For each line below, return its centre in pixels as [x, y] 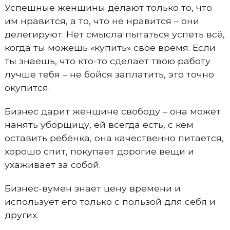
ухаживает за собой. [52, 165]
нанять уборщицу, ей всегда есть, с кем [99, 124]
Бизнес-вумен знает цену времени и [92, 188]
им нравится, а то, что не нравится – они [102, 21]
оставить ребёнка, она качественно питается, [114, 138]
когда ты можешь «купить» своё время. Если [110, 47]
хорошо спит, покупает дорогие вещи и [99, 151]
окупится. [27, 88]
